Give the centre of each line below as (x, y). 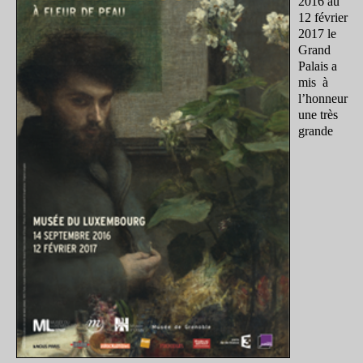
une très (318, 114)
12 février (323, 17)
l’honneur (323, 98)
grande (316, 130)
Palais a (318, 66)
